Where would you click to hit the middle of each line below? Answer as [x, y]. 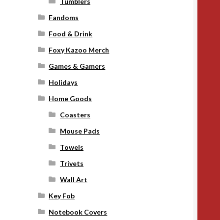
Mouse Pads [80, 131]
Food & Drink [71, 33]
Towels [71, 147]
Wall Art [73, 179]
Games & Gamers [77, 66]
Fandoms [64, 17]
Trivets [71, 163]
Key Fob [62, 195]
